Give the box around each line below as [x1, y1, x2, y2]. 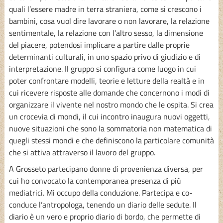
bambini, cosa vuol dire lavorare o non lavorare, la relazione [8, 14, 210, 27]
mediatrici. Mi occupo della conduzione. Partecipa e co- [8, 186, 193, 199]
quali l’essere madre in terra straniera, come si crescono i [8, 2, 202, 15]
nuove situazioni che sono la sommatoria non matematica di [8, 122, 212, 134]
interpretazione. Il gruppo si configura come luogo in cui [8, 62, 196, 75]
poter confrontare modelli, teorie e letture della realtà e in [8, 74, 205, 87]
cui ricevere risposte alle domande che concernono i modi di [8, 86, 210, 99]
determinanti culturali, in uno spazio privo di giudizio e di [8, 50, 201, 63]
